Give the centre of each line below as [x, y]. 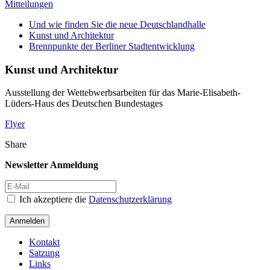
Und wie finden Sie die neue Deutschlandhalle [117, 24]
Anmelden [27, 221]
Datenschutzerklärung [130, 199]
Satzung [44, 253]
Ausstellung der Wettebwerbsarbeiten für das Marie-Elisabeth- [123, 93]
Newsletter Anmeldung [52, 165]
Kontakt [44, 242]
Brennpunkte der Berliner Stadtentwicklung [112, 46]
